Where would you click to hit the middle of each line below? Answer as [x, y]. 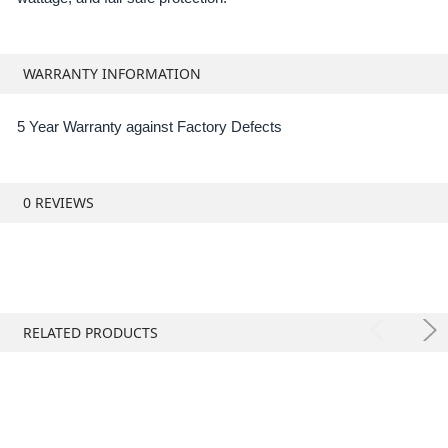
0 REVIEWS [58, 203]
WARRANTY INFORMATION [111, 74]
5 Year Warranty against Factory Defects [149, 126]
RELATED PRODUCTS [90, 332]
